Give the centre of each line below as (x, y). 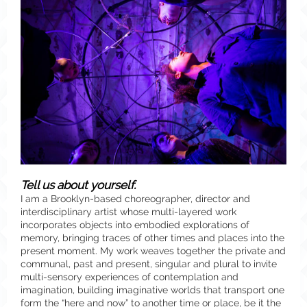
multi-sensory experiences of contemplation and (130, 277)
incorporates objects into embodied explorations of (135, 225)
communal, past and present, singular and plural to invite (149, 264)
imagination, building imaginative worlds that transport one (152, 290)
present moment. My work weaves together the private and (153, 251)
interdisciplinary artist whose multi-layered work (128, 212)
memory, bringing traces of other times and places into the (152, 238)
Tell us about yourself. (78, 185)
